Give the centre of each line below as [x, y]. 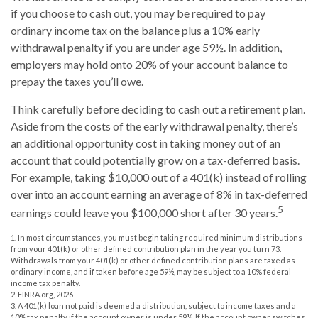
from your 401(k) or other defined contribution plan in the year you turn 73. [146, 249]
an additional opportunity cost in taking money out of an [146, 143]
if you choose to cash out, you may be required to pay [138, 13]
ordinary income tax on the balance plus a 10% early [135, 31]
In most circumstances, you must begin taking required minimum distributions [160, 238]
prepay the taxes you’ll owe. [77, 82]
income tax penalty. [45, 283]
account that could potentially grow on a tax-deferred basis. [155, 160]
